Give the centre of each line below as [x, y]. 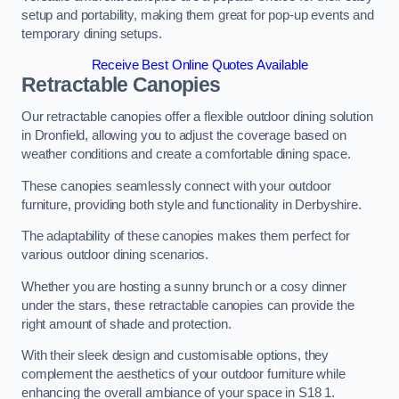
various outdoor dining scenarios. [115, 255]
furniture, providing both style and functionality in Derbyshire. [191, 204]
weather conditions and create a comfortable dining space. [186, 154]
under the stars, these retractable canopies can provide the [188, 305]
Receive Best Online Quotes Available [199, 65]
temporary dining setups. [92, 33]
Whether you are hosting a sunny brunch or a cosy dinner [184, 286]
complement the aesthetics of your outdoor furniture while [183, 375]
